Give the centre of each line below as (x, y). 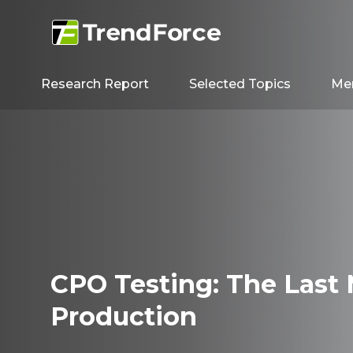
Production (124, 316)
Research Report (95, 84)
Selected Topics (240, 84)
